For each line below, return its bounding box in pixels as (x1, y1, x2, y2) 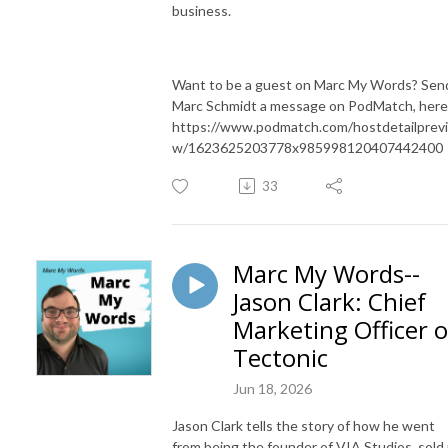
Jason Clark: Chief (233, 284, 426, 318)
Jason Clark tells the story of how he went (172, 416, 435, 434)
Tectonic (233, 340, 328, 374)
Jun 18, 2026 (233, 379, 312, 397)
